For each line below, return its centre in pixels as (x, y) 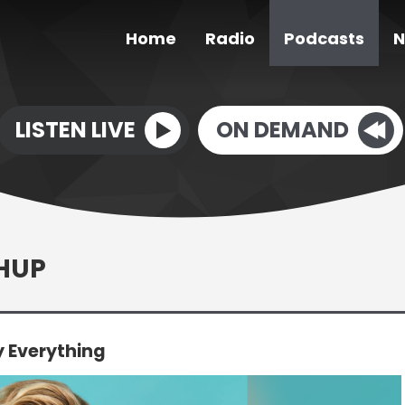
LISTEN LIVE (75, 129)
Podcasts (324, 39)
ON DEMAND (283, 129)
